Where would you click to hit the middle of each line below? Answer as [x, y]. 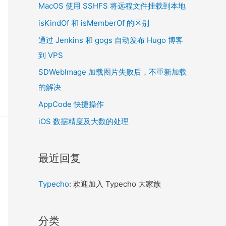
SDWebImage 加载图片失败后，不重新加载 [112, 72]
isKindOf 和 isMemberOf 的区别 [94, 23]
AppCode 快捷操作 [71, 104]
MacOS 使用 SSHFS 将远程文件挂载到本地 [112, 6]
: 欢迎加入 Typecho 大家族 [115, 184]
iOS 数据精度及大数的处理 [83, 121]
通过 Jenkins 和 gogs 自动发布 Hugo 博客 [111, 40]
